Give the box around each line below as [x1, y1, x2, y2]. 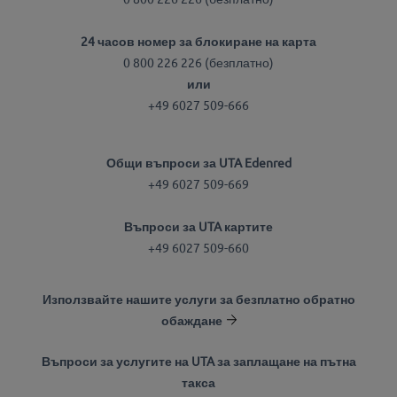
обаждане [160, 311, 222, 328]
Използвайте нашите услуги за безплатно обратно [42, 290, 355, 307]
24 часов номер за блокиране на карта [81, 33, 316, 50]
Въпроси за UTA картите [124, 217, 273, 234]
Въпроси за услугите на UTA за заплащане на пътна [41, 353, 356, 370]
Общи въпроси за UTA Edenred [105, 153, 292, 170]
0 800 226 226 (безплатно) [123, 54, 274, 71]
